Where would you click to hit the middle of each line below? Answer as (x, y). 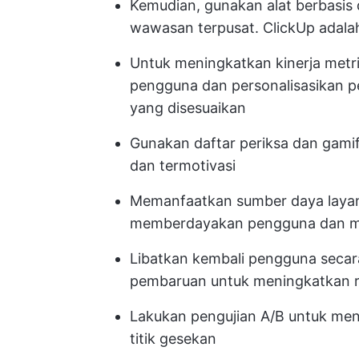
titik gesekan (173, 339)
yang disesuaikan (188, 108)
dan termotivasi (183, 165)
